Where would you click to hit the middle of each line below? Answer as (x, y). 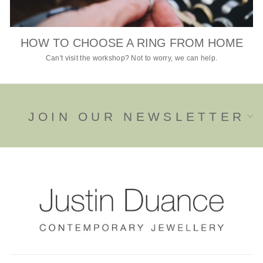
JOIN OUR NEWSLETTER (136, 116)
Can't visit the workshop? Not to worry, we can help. (131, 58)
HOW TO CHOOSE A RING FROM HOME (131, 43)
